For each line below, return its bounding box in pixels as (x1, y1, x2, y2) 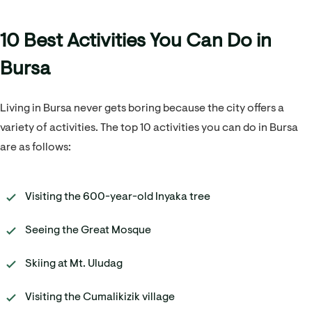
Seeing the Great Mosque (25, 224, 151, 236)
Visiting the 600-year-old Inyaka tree (25, 191, 210, 203)
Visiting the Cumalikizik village (25, 291, 175, 303)
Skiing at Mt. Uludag (25, 258, 123, 270)
